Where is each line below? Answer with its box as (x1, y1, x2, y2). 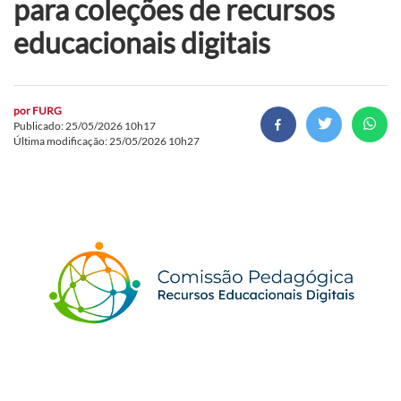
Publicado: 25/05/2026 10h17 (13, 118, 156, 132)
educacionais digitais (13, 24, 270, 60)
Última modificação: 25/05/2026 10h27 (13, 133, 200, 148)
